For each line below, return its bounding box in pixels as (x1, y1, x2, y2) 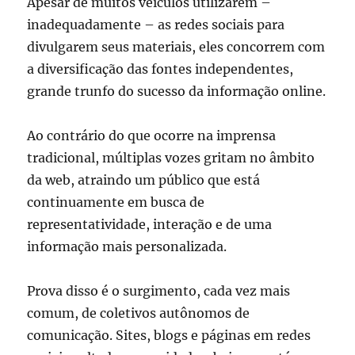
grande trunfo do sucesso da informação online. (27, 83, 326, 100)
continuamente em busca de (27, 194, 205, 211)
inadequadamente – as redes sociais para (27, 17, 285, 33)
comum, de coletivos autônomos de (27, 305, 250, 322)
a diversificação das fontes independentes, (27, 61, 294, 78)
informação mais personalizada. (27, 239, 227, 255)
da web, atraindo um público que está (27, 172, 261, 189)
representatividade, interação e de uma (27, 216, 273, 233)
